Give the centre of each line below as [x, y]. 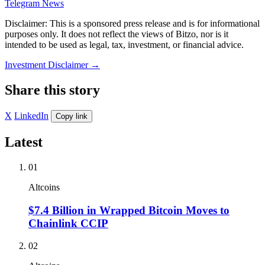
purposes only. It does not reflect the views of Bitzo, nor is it [117, 34]
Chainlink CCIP [68, 223]
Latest [24, 142]
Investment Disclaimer [48, 65]
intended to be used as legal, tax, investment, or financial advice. [124, 45]
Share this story [52, 90]
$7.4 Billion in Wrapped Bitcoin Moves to [129, 210]
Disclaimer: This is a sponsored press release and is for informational [132, 24]
